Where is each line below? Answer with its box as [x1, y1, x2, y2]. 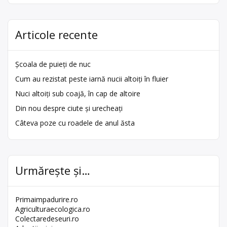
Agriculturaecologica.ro [15, 204, 90, 214]
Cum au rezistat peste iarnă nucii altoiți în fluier [15, 74, 168, 84]
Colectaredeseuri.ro [15, 214, 79, 224]
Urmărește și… [15, 163, 90, 178]
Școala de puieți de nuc [15, 59, 91, 69]
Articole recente [15, 27, 98, 43]
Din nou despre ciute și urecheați [15, 103, 123, 113]
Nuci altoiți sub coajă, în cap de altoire [15, 89, 140, 99]
